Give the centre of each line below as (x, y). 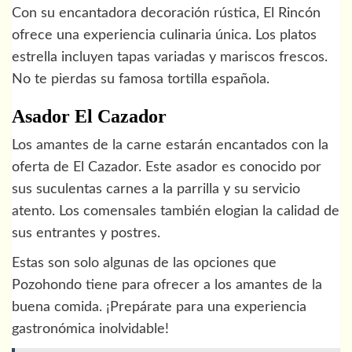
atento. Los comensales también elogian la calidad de (176, 211)
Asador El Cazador (89, 116)
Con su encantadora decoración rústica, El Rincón (166, 13)
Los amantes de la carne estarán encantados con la (170, 145)
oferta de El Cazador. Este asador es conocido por (167, 167)
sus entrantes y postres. (86, 233)
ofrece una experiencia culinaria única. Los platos (164, 35)
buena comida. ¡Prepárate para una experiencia (159, 307)
